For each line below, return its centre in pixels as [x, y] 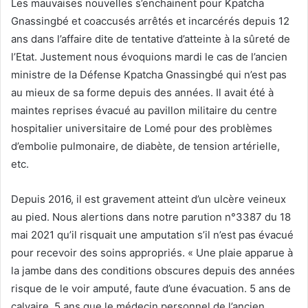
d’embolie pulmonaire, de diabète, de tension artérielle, [145, 146]
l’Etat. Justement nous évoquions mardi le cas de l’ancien [149, 56]
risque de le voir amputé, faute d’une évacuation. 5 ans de [151, 288]
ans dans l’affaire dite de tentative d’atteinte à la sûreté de [151, 38]
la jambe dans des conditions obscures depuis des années [153, 270]
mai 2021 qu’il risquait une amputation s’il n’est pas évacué [152, 234]
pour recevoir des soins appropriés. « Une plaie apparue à [152, 252]
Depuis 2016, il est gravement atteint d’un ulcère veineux [148, 199]
